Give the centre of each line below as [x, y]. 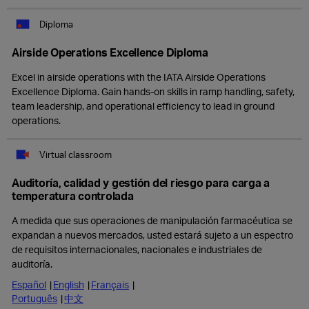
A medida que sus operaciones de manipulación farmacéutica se [152, 220]
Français [110, 285]
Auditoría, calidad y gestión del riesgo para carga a [141, 182]
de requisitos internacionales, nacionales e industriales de [137, 249]
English [69, 285]
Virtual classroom [76, 154]
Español [29, 285]
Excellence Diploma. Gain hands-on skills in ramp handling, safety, [153, 91]
